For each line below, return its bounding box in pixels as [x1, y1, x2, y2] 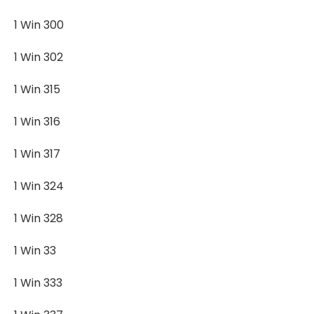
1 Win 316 [14, 114, 60, 130]
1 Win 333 [14, 275, 62, 291]
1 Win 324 [14, 178, 64, 194]
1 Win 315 [14, 81, 60, 97]
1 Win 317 [14, 146, 60, 162]
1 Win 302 [14, 49, 63, 65]
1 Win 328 [14, 210, 63, 226]
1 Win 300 [14, 17, 64, 33]
